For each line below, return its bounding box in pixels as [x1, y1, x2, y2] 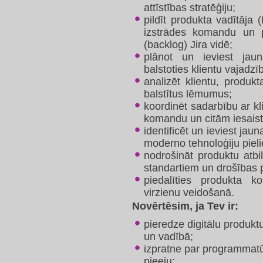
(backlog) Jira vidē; [144, 39, 232, 50]
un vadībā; [144, 231, 193, 242]
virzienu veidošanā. [144, 187, 234, 198]
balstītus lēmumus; [144, 88, 232, 100]
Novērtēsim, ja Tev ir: [132, 200, 238, 212]
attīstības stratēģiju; [144, 2, 235, 14]
